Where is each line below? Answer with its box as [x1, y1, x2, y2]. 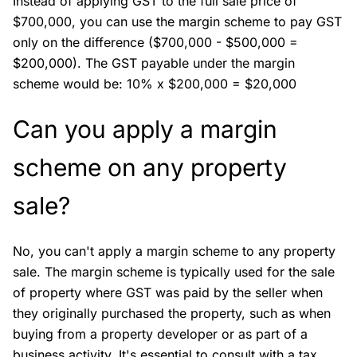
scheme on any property [13, 153, 287, 182]
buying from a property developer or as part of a [13, 326, 308, 342]
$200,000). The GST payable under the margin [13, 55, 295, 71]
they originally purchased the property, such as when [13, 305, 331, 321]
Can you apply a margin [13, 115, 277, 143]
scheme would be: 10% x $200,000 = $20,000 [13, 76, 300, 92]
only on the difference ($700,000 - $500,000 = [13, 34, 298, 50]
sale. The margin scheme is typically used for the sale [13, 264, 335, 280]
